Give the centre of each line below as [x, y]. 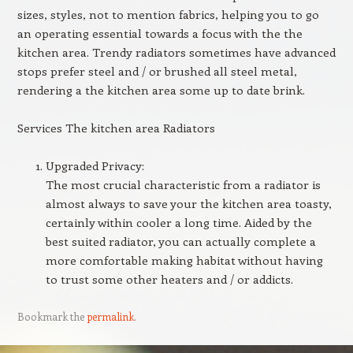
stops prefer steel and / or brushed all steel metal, [157, 71]
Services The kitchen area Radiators [116, 128]
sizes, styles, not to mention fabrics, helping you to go [168, 14]
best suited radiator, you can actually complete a [180, 241]
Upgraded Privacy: [95, 165]
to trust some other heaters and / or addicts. [169, 279]
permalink [110, 316]
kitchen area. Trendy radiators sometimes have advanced [176, 52]
